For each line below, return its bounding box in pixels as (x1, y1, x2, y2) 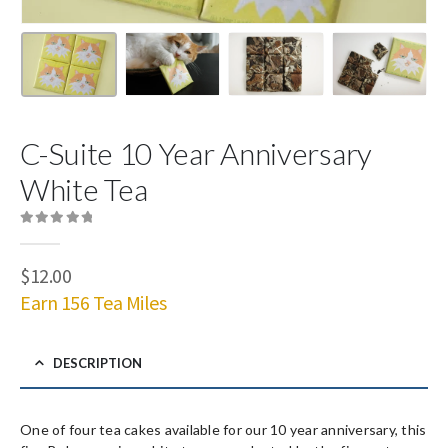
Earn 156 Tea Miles (20, 289, 167, 315)
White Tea (20, 170, 148, 207)
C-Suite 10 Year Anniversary (20, 134, 372, 171)
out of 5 (27, 229, 81, 242)
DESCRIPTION (53, 354, 142, 371)
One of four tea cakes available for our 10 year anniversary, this (20, 420, 427, 438)
